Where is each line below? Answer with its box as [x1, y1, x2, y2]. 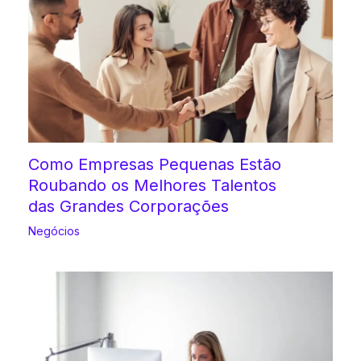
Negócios [28, 223, 80, 238]
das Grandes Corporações [28, 196, 229, 216]
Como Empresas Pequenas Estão [28, 154, 281, 174]
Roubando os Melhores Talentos [28, 175, 276, 195]
